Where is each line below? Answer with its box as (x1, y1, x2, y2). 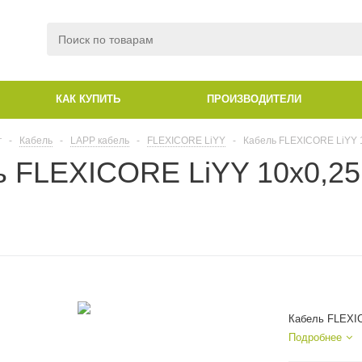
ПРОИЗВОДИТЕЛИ (207, 93, 301, 105)
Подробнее (288, 331, 342, 343)
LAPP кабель (70, 135, 129, 146)
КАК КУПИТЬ (56, 93, 120, 105)
